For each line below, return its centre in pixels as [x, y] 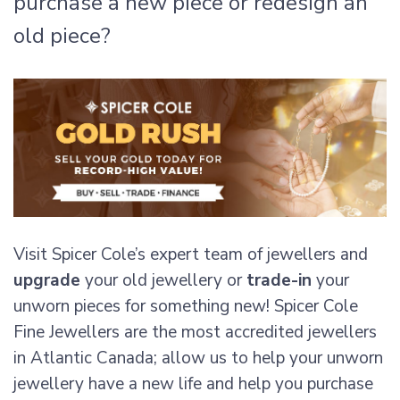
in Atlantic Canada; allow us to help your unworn [198, 358]
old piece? [62, 36]
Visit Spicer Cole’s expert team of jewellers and [191, 255]
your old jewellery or [163, 281]
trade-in [279, 281]
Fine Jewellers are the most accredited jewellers [195, 333]
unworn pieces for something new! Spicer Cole [186, 307]
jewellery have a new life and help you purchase [193, 384]
